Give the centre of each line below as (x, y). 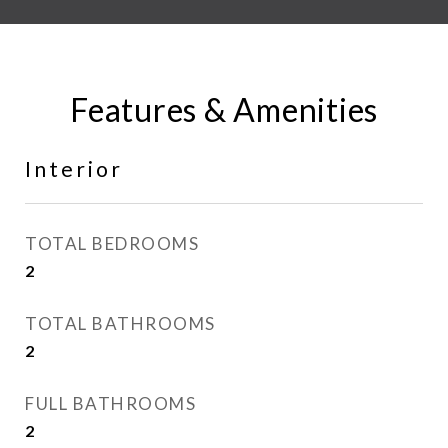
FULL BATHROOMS (110, 403)
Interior (74, 168)
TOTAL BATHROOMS (120, 323)
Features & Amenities (224, 109)
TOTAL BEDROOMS (112, 243)
